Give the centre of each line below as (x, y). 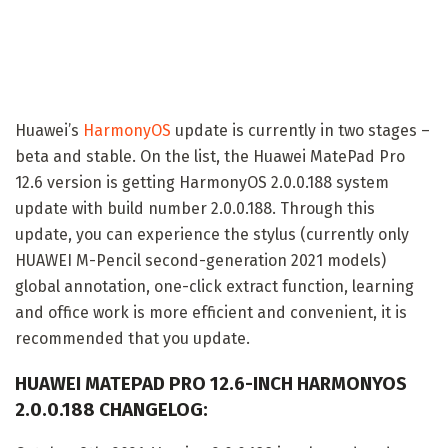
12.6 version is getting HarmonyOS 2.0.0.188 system (202, 182)
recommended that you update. (132, 338)
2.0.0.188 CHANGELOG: (111, 409)
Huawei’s (49, 130)
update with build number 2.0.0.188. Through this (195, 208)
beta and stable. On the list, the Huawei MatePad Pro (210, 156)
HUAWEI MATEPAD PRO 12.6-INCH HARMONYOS (211, 383)
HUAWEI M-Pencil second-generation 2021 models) (200, 260)
